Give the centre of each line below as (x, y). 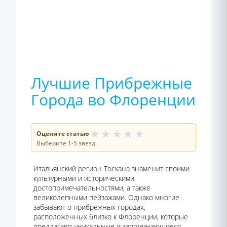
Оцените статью (63, 133)
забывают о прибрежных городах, (89, 207)
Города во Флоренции (113, 100)
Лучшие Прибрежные (111, 83)
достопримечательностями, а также (92, 188)
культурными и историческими (84, 178)
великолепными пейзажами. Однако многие (106, 197)
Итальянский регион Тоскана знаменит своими (111, 168)
